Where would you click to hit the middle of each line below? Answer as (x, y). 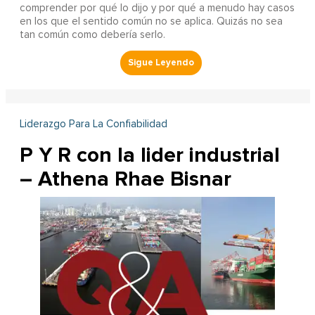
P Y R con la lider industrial (149, 155)
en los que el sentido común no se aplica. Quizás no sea (151, 22)
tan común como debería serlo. (92, 35)
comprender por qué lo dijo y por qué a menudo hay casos (157, 8)
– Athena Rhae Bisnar (125, 179)
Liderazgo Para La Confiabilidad (93, 124)
